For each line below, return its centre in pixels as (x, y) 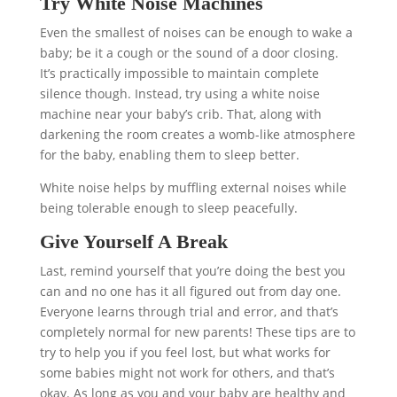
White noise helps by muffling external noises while (193, 188)
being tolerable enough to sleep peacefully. (168, 208)
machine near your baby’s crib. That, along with (180, 114)
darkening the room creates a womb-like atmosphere (197, 135)
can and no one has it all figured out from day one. (190, 292)
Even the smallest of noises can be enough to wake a (196, 33)
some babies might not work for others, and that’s (187, 373)
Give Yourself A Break (133, 242)
